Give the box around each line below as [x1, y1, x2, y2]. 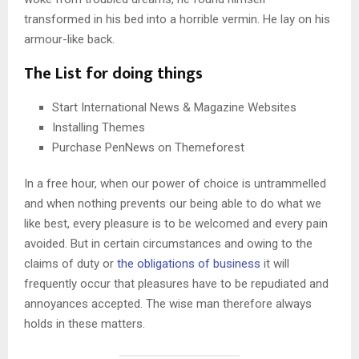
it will [260, 256, 289, 272]
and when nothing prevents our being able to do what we [24, 196, 321, 212]
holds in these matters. [24, 317, 145, 332]
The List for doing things [24, 60, 203, 88]
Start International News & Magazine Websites [52, 100, 296, 115]
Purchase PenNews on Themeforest [52, 140, 244, 155]
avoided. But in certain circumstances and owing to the [24, 236, 313, 252]
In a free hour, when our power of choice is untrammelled [24, 176, 326, 192]
